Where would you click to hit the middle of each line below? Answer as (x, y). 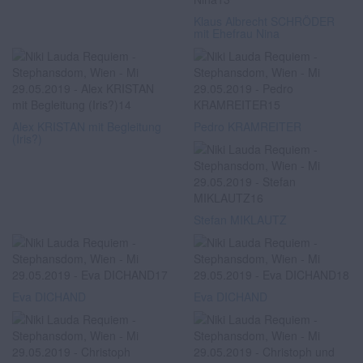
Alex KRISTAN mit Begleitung (87, 126)
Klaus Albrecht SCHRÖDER (264, 21)
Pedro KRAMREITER (248, 126)
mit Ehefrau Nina (237, 33)
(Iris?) (27, 139)
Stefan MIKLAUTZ (240, 220)
